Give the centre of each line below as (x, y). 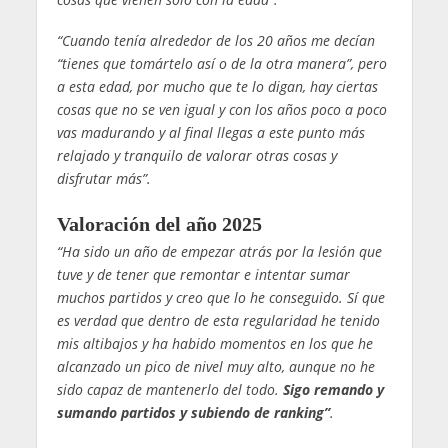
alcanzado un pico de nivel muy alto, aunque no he (215, 366)
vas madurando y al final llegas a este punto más (210, 133)
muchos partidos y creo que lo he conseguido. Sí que (220, 297)
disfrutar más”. (103, 179)
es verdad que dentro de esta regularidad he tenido (218, 320)
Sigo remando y (333, 389)
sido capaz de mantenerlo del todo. (169, 389)
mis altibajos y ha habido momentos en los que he (214, 343)
